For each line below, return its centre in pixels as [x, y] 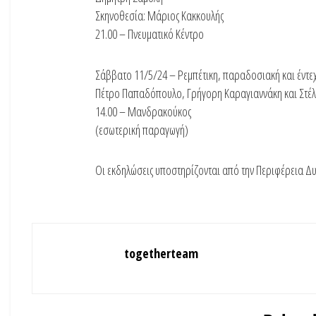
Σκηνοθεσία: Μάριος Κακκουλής [159, 16]
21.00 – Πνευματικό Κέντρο [150, 34]
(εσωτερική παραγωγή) [142, 129]
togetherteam [161, 253]
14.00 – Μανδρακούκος [143, 111]
